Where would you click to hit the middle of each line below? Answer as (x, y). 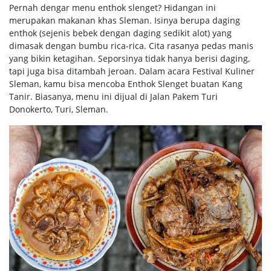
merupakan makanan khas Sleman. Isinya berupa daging (125, 20)
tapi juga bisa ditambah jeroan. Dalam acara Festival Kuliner (132, 71)
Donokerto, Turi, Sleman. (59, 109)
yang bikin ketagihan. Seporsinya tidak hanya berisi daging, (129, 58)
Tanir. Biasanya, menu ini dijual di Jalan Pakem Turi (113, 96)
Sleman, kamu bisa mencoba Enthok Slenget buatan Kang (126, 83)
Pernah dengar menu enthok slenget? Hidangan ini (113, 7)
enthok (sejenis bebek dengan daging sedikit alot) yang (120, 33)
